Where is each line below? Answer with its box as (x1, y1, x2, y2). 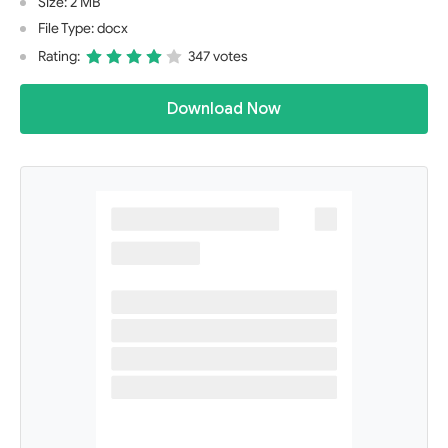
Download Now (167, 99, 281, 119)
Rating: (38, 48, 80, 65)
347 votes (188, 48, 248, 65)
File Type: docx (38, 20, 128, 37)
